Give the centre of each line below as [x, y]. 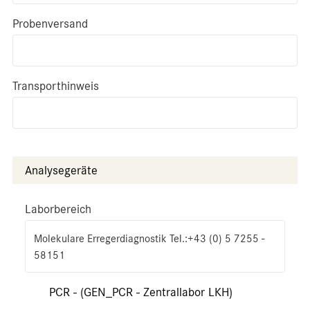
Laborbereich [58, 209]
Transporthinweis [56, 86]
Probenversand [50, 24]
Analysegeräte [61, 170]
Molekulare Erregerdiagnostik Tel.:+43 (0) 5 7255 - [149, 239]
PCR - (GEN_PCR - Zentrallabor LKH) [141, 292]
